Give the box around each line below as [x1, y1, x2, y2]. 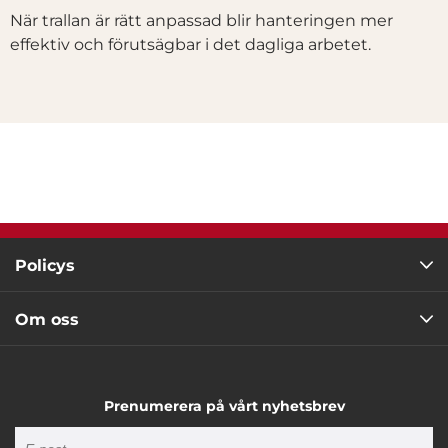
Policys [15, 256, 75, 276]
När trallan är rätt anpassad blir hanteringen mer [10, 11, 393, 31]
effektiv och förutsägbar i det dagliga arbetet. [10, 35, 371, 55]
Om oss [15, 310, 79, 330]
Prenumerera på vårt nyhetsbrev [103, 397, 345, 416]
